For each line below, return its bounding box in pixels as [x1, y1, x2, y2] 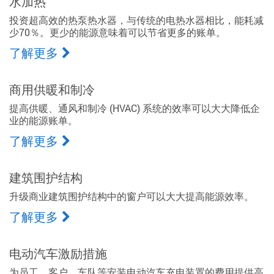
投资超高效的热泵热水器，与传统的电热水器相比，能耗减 [9, 13, 264, 26]
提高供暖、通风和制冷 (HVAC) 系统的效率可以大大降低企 [9, 102, 260, 114]
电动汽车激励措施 [9, 246, 107, 261]
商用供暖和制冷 [9, 82, 95, 97]
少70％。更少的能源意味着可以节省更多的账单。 [9, 26, 226, 39]
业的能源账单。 [9, 114, 78, 127]
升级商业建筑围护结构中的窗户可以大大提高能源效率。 [9, 190, 254, 202]
